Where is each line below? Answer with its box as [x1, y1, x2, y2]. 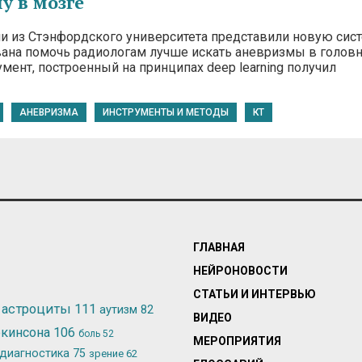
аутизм [99, 301, 141, 317]
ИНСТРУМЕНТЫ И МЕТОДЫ [103, 107, 229, 118]
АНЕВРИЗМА [19, 107, 78, 118]
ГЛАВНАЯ [193, 241, 245, 254]
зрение [89, 347, 126, 360]
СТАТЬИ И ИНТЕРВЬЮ [193, 288, 316, 301]
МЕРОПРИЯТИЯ [193, 335, 281, 347]
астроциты [2, 301, 74, 317]
